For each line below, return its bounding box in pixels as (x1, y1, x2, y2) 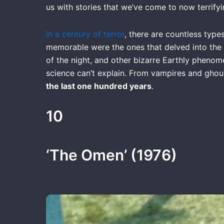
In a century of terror (46, 28, 124, 39)
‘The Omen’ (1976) (46, 145, 177, 164)
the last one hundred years (46, 80, 151, 91)
